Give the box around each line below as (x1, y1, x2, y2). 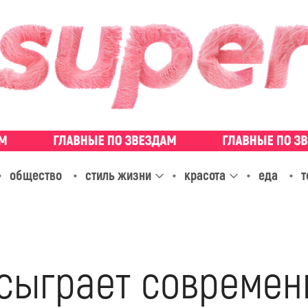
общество (9, 166, 62, 184)
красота (184, 166, 225, 184)
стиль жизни (85, 166, 151, 184)
